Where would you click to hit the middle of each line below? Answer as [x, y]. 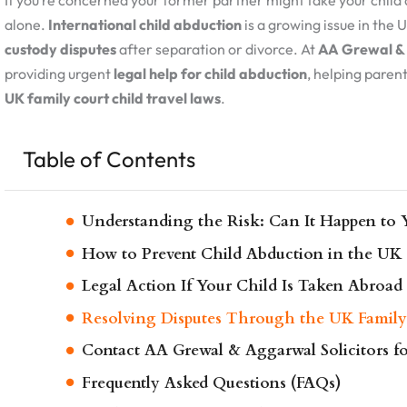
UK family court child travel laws [113, 99]
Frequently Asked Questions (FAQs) [212, 382]
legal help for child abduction [210, 74]
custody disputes [60, 50]
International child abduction [145, 25]
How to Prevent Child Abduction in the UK [242, 253]
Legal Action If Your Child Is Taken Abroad [242, 286]
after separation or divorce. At [217, 50]
